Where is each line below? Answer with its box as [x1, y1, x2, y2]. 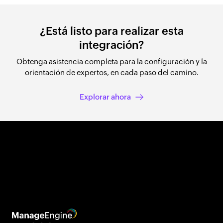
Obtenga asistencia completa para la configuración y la [16, 57, 207, 66]
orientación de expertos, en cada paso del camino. [24, 68, 199, 77]
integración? [79, 39, 144, 51]
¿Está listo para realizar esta [39, 25, 184, 37]
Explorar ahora [80, 93, 131, 101]
